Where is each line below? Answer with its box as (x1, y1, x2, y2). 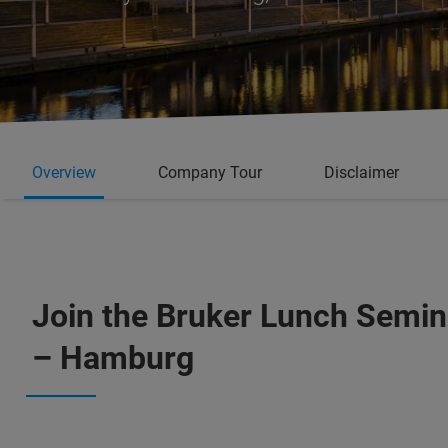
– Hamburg (32, 339, 194, 377)
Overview (32, 162, 96, 182)
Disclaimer (324, 162, 399, 182)
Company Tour (158, 162, 262, 182)
